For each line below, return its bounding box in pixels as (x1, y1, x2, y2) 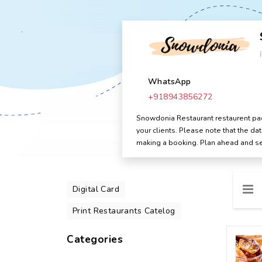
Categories (67, 233, 123, 246)
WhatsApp (147, 76, 191, 87)
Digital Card (73, 184, 120, 195)
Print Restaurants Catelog (73, 205, 175, 216)
